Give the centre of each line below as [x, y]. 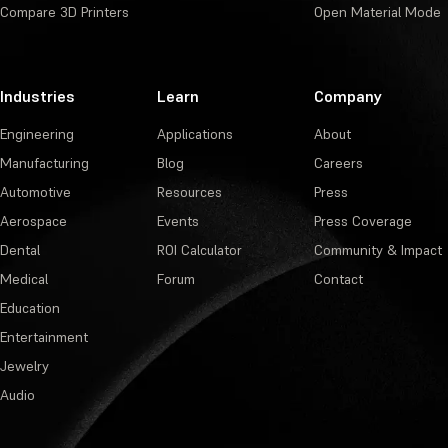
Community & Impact [377, 250]
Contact [338, 279]
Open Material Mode [377, 12]
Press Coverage [362, 221]
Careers [338, 163]
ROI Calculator [199, 250]
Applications [194, 134]
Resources [189, 192]
